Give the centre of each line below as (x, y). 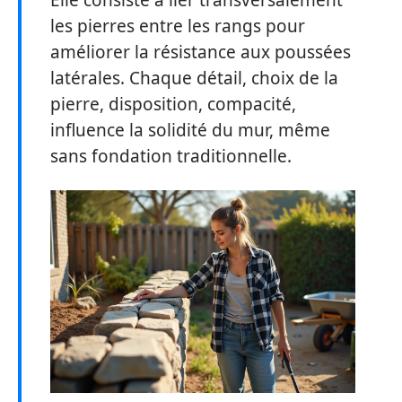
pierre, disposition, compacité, (173, 104)
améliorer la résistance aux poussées (201, 52)
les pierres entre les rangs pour (178, 26)
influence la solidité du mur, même (190, 130)
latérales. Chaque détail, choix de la (194, 78)
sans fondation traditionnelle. (171, 156)
